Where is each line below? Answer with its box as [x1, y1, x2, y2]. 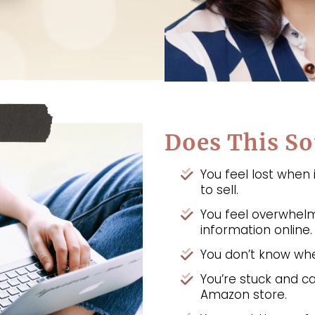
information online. [200, 221, 312, 238]
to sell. [200, 181, 238, 198]
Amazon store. [200, 285, 287, 303]
